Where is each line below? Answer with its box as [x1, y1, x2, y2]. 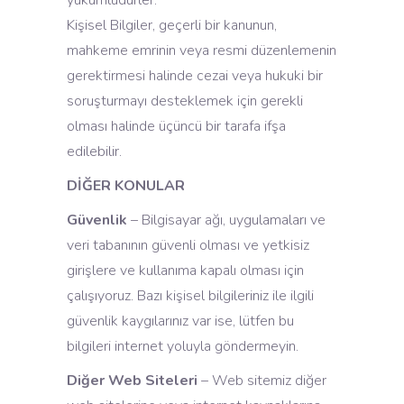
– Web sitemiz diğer [197, 371, 326, 390]
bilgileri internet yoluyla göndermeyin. [67, 336, 298, 356]
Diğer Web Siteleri [67, 371, 197, 390]
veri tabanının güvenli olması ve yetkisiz [67, 235, 309, 255]
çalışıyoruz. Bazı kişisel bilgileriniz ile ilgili [67, 286, 314, 306]
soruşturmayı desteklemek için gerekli [67, 91, 303, 111]
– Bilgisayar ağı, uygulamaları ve [127, 210, 326, 230]
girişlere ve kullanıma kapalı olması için [67, 261, 304, 280]
